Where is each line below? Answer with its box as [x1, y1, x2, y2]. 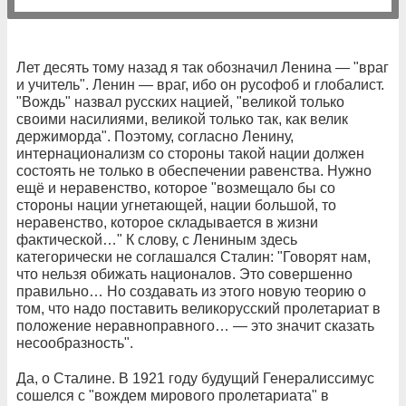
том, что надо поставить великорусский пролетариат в [16, 301, 381, 316]
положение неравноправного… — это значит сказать [16, 318, 374, 333]
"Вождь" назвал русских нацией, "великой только [16, 94, 344, 110]
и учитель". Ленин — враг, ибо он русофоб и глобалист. [16, 77, 384, 92]
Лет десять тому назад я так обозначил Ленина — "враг [16, 60, 389, 75]
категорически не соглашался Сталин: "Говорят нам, [16, 249, 371, 265]
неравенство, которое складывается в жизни [16, 215, 318, 230]
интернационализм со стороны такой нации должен [16, 146, 364, 161]
